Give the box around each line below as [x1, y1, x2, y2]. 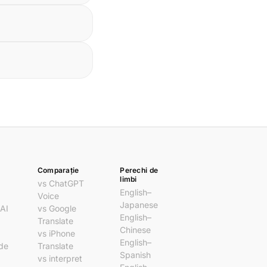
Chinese [120, 225, 151, 235]
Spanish [120, 250, 151, 260]
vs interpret [37, 253, 82, 263]
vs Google [37, 203, 76, 213]
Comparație [37, 166, 79, 175]
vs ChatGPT [37, 178, 84, 188]
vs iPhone [37, 228, 75, 238]
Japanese [120, 200, 159, 210]
